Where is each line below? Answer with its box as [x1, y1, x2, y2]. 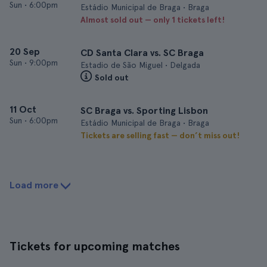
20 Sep [10, 46, 40, 57]
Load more [10, 179, 58, 191]
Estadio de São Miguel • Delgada [80, 60, 200, 70]
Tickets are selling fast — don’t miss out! [80, 131, 240, 140]
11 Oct [10, 104, 36, 115]
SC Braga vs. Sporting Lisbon [80, 105, 208, 116]
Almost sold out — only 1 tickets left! [80, 15, 225, 24]
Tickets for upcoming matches [10, 239, 180, 253]
